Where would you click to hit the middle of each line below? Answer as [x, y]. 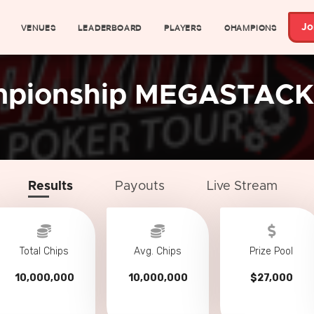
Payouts [140, 186]
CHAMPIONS [250, 27]
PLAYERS [183, 27]
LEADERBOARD [110, 27]
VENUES [38, 27]
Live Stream [242, 186]
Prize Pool [271, 251]
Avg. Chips [158, 251]
